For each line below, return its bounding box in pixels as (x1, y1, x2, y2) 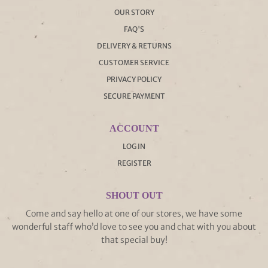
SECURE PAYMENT (103, 91, 165, 100)
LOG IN (123, 141, 145, 151)
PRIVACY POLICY (106, 74, 162, 84)
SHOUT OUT (105, 190, 163, 200)
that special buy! (100, 234, 167, 245)
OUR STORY (114, 7, 154, 17)
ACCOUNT (109, 123, 159, 133)
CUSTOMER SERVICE (99, 57, 169, 67)
